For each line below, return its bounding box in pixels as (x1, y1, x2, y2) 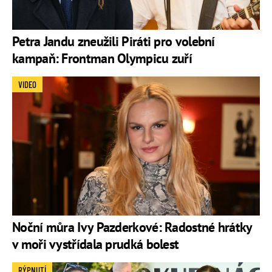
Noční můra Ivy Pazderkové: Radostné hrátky (12, 219, 252, 236)
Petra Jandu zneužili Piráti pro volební (12, 32, 215, 50)
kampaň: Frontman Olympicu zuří (12, 49, 192, 67)
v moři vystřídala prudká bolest (12, 236, 179, 253)
